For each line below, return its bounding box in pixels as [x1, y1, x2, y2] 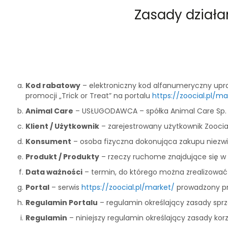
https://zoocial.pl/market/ [81, 182, 175, 192]
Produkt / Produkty [25, 152, 99, 162]
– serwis [49, 182, 81, 192]
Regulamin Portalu [25, 197, 98, 208]
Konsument [25, 136, 71, 147]
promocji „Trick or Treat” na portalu [25, 91, 152, 101]
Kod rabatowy [25, 80, 80, 91]
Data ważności [25, 167, 82, 177]
